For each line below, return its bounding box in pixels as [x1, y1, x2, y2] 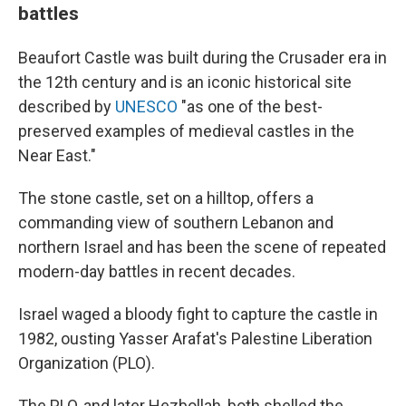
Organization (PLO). [18, 353, 155, 372]
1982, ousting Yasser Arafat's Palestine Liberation [18, 329, 372, 348]
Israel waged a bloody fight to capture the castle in [18, 304, 378, 324]
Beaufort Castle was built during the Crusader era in [18, 48, 387, 67]
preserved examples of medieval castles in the [18, 121, 354, 140]
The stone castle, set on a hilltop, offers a [18, 188, 314, 208]
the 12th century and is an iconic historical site [18, 72, 352, 92]
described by [18, 97, 115, 116]
